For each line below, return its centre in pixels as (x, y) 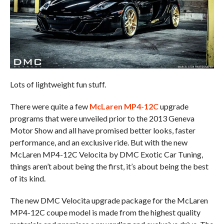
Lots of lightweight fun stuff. (58, 84)
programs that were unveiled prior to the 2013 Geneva (102, 118)
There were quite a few (49, 106)
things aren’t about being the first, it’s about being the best (109, 166)
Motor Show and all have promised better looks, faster (102, 130)
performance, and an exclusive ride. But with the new (98, 142)
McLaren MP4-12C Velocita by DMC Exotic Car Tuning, (106, 154)
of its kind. (27, 178)
